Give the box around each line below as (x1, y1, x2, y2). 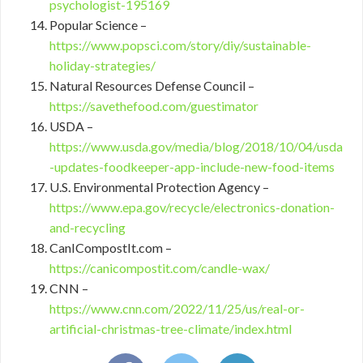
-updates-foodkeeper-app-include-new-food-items (49, 159, 335, 174)
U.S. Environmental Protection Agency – (49, 179, 269, 194)
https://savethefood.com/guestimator (49, 98, 258, 113)
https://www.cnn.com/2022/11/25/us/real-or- (49, 301, 305, 316)
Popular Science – (49, 17, 147, 32)
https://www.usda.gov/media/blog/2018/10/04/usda (49, 139, 343, 154)
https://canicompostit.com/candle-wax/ (49, 260, 270, 275)
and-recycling (49, 220, 126, 235)
